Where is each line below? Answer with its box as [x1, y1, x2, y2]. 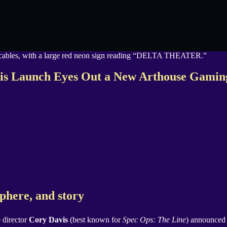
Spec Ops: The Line [123, 215, 186, 224]
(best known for [68, 215, 123, 224]
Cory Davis [29, 215, 68, 224]
